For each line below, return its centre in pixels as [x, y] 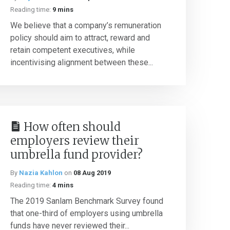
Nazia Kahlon [41, 173]
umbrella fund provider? [76, 155]
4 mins [63, 185]
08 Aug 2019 [92, 173]
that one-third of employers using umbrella [87, 213]
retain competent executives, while [73, 50]
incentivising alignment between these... [82, 62]
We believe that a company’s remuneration [86, 25]
